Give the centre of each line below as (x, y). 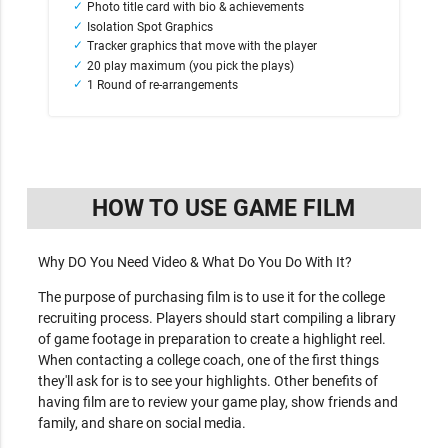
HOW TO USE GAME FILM (224, 208)
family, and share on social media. (141, 422)
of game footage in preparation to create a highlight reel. (211, 338)
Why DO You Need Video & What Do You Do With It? (194, 261)
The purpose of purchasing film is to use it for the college (211, 296)
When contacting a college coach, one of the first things (208, 359)
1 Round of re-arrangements (163, 85)
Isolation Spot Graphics (150, 26)
